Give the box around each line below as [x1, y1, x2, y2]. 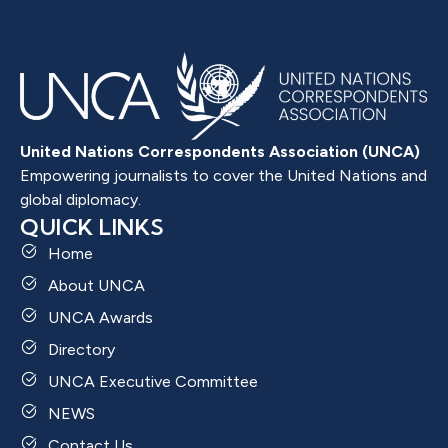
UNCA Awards [47, 307, 153, 327]
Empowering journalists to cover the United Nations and [20, 165, 427, 185]
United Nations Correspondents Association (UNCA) [20, 141, 420, 161]
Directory [47, 339, 115, 359]
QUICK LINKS [20, 212, 165, 241]
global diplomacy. [20, 189, 141, 209]
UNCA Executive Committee [47, 371, 258, 391]
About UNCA [47, 275, 145, 295]
